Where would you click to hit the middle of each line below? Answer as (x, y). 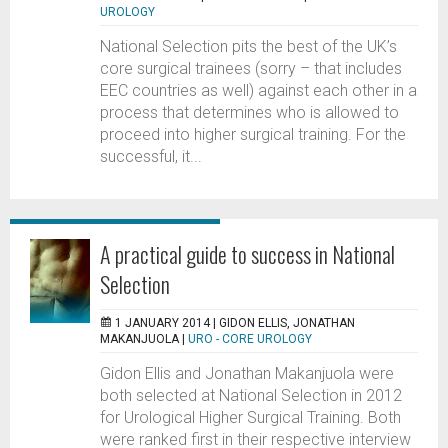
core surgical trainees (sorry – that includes (251, 68)
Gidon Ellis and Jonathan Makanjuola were (247, 373)
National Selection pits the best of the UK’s (248, 46)
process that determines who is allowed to (249, 112)
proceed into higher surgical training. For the (253, 134)
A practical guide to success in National (247, 254)
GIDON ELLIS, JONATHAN (287, 323)
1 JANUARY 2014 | (167, 323)
